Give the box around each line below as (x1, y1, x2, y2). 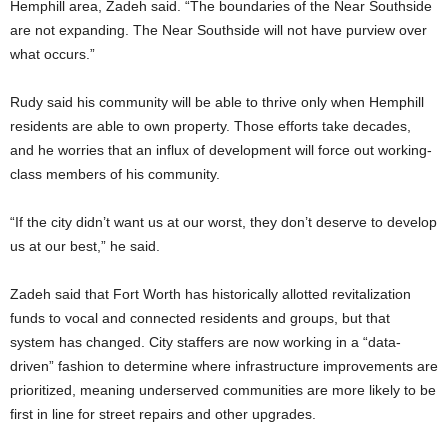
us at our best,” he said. (10, 238, 160, 255)
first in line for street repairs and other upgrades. (10, 406, 316, 423)
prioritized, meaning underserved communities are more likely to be (10, 382, 436, 399)
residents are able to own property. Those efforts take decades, (10, 118, 411, 135)
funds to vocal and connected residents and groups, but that (10, 310, 390, 327)
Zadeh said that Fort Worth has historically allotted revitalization (10, 286, 411, 303)
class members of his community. (10, 166, 220, 183)
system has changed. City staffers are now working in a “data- (10, 334, 401, 351)
